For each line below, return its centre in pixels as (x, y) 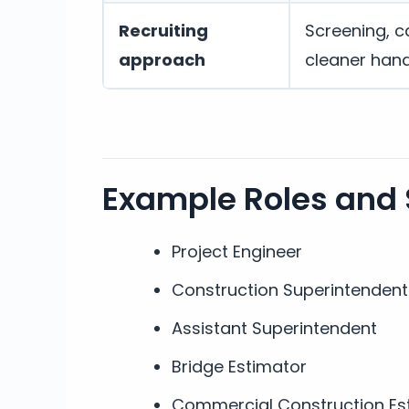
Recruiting (163, 30)
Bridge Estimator (239, 366)
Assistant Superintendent (274, 328)
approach (162, 59)
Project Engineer (236, 251)
